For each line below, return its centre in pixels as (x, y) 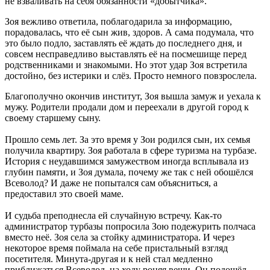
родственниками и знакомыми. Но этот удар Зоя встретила (126, 64)
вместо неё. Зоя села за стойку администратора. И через (120, 237)
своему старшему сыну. (53, 118)
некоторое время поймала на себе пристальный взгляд (116, 248)
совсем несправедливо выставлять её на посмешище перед (126, 54)
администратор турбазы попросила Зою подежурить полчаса (130, 226)
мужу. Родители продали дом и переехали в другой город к (127, 107)
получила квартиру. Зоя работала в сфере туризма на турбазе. (131, 150)
